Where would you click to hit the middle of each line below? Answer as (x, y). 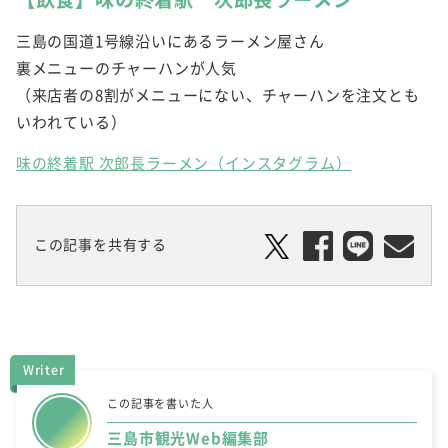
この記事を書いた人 (160, 404)
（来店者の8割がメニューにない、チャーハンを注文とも (217, 95)
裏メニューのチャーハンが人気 (126, 68)
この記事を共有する (100, 244)
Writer (43, 370)
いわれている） (71, 122)
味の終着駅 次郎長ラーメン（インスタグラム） (183, 163)
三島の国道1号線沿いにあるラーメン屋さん (170, 41)
